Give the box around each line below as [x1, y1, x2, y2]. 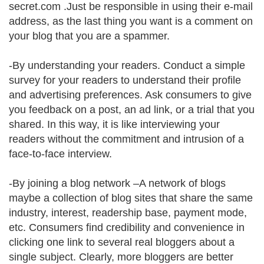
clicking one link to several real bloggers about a [9, 236, 235, 248]
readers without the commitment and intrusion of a [9, 133, 244, 145]
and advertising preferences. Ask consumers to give [9, 89, 252, 101]
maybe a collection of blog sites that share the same [9, 192, 253, 204]
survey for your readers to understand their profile [9, 74, 241, 86]
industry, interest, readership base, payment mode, [9, 207, 247, 219]
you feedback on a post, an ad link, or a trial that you [9, 104, 255, 115]
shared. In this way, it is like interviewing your [9, 118, 220, 130]
